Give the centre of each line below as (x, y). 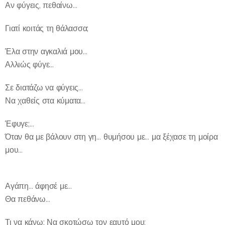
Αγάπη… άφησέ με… (39, 186)
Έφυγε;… (20, 124)
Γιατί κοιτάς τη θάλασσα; (47, 28)
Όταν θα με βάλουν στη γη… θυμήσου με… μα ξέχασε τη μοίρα (111, 137)
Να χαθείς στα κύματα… (45, 100)
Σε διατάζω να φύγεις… (44, 87)
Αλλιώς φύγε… (30, 64)
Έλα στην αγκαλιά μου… (46, 51)
